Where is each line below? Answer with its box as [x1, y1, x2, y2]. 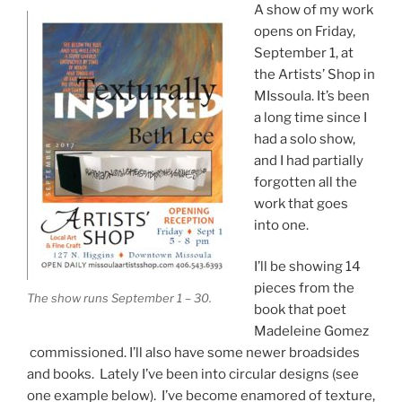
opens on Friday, [253, 22, 355, 39]
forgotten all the [253, 173, 357, 190]
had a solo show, [253, 130, 355, 147]
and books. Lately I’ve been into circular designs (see [27, 366, 359, 383]
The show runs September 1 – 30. [27, 291, 212, 306]
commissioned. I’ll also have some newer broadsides [27, 345, 360, 362]
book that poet [253, 301, 346, 319]
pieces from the [253, 280, 354, 297]
